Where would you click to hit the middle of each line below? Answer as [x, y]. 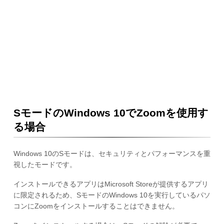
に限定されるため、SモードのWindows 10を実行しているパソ [112, 195]
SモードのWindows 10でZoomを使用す [111, 112]
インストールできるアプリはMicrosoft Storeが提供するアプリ [111, 184]
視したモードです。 [45, 164]
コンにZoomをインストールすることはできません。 [96, 206]
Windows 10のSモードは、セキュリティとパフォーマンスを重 [112, 153]
